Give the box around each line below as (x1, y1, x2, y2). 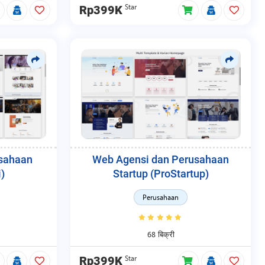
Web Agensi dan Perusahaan (92, 154, 230, 166)
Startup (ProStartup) (112, 168, 209, 180)
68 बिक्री (147, 229, 174, 240)
